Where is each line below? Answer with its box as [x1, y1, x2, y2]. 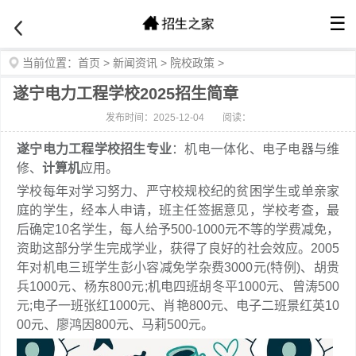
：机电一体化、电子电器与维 [172, 142, 339, 156]
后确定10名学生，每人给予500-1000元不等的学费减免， [17, 222, 339, 236]
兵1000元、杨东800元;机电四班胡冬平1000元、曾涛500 [17, 280, 339, 293]
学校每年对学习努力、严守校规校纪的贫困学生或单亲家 [17, 184, 339, 198]
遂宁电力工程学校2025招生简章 [13, 85, 238, 103]
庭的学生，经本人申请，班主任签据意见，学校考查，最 [17, 203, 339, 217]
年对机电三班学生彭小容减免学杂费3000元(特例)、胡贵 [17, 261, 339, 274]
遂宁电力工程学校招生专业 [17, 142, 172, 156]
